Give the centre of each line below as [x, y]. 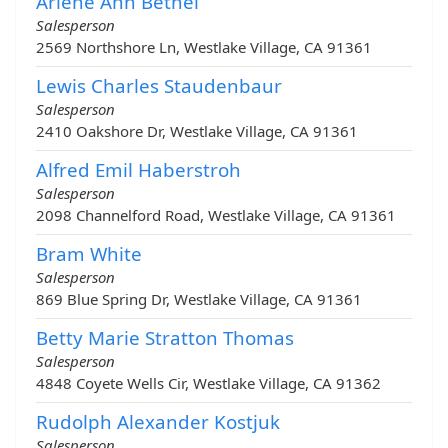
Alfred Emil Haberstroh [138, 170]
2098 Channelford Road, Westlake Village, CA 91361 [216, 215]
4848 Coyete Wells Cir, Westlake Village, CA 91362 [208, 383]
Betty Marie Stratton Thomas [165, 338]
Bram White [89, 254]
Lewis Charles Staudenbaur [159, 86]
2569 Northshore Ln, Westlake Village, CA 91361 [204, 47]
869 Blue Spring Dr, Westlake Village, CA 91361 [199, 299]
